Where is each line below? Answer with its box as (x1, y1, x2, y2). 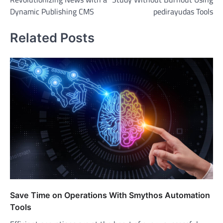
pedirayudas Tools (153, 5, 213, 18)
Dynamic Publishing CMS (10, 5, 94, 18)
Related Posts (10, 29, 95, 45)
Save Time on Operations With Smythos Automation (10, 190, 210, 201)
